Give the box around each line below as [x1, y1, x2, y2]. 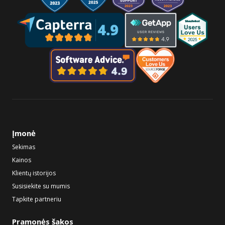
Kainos [12, 155, 31, 164]
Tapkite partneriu [12, 194, 61, 203]
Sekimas [12, 142, 35, 151]
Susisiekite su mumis [12, 181, 70, 190]
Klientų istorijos [12, 168, 56, 177]
